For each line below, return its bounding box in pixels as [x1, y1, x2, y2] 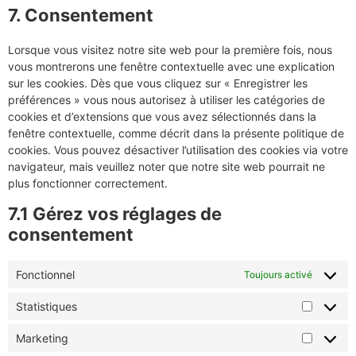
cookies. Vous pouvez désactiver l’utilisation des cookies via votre [8, 143, 348, 157]
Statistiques [16, 300, 77, 313]
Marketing [16, 331, 68, 345]
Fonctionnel [16, 268, 75, 281]
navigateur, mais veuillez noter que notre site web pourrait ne [8, 160, 325, 173]
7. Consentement [8, 5, 153, 25]
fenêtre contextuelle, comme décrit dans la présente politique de [8, 126, 344, 140]
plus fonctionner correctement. [8, 176, 168, 190]
